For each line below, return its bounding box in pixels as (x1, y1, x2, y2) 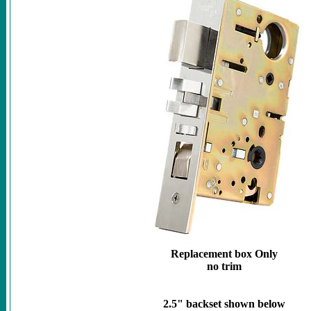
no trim (207, 260, 242, 272)
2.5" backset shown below (163, 297, 285, 310)
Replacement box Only (171, 247, 278, 260)
